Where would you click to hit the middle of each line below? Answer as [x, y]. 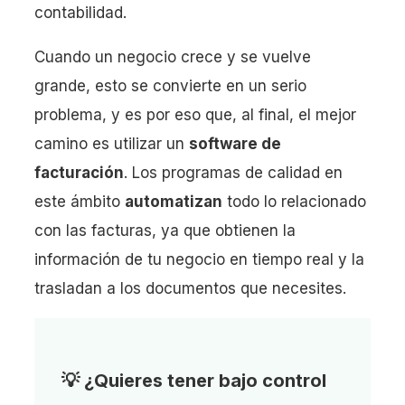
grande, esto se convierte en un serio [170, 85]
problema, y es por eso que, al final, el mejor [195, 114]
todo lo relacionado [294, 201]
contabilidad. [80, 12]
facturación [79, 172]
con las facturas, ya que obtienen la [165, 230]
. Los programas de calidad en [233, 172]
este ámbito [80, 201]
